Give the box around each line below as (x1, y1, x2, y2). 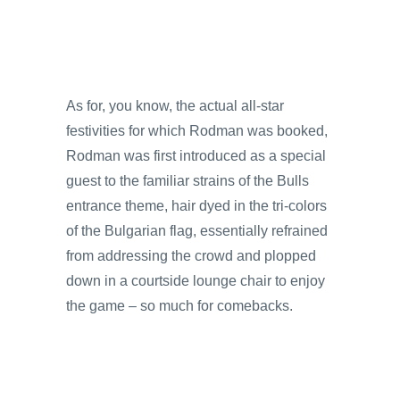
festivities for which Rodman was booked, (66, 122, 328, 138)
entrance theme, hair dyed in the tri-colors (66, 197, 327, 213)
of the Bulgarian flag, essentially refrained (66, 222, 328, 238)
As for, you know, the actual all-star (66, 97, 284, 113)
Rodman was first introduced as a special (66, 147, 326, 163)
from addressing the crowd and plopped (66, 247, 316, 263)
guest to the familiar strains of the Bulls (66, 172, 309, 188)
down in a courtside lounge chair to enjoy (66, 272, 325, 288)
